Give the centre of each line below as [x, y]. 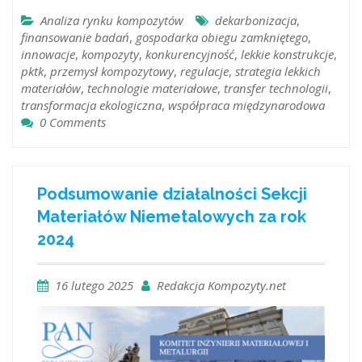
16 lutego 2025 [94, 286]
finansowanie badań [75, 37]
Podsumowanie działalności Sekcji [172, 194]
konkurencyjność [190, 54]
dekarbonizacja [256, 20]
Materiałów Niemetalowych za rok [172, 217]
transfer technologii [276, 88]
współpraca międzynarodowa [246, 105]
